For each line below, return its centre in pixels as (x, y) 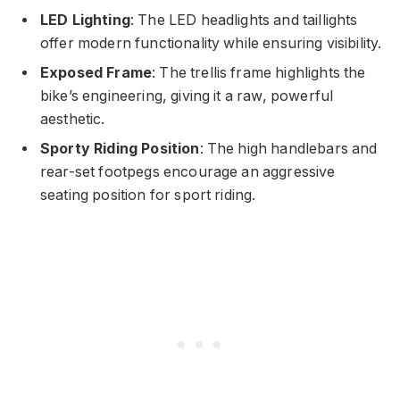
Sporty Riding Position (120, 148)
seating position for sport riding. (148, 195)
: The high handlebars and (288, 148)
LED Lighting (85, 20)
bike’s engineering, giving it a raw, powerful (187, 96)
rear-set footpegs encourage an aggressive (188, 171)
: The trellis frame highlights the (259, 72)
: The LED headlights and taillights (244, 20)
